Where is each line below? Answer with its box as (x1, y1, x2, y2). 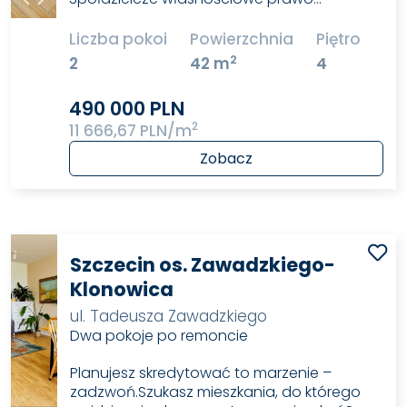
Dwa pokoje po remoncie (69, 325, 248, 347)
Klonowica (69, 276, 174, 303)
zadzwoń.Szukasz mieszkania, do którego (69, 382, 361, 403)
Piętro (315, 28, 361, 51)
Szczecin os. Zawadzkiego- (69, 252, 335, 279)
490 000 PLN (69, 94, 184, 122)
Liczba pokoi (69, 28, 167, 51)
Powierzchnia (189, 28, 293, 51)
